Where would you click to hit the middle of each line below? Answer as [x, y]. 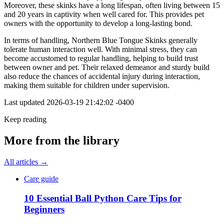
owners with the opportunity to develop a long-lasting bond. [98, 23]
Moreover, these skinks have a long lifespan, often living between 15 [112, 5]
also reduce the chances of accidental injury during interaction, [102, 76]
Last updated [24, 102]
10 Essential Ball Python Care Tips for [103, 198]
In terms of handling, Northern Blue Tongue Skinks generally [101, 40]
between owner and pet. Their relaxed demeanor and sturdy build [107, 67]
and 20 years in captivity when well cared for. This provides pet [104, 14]
